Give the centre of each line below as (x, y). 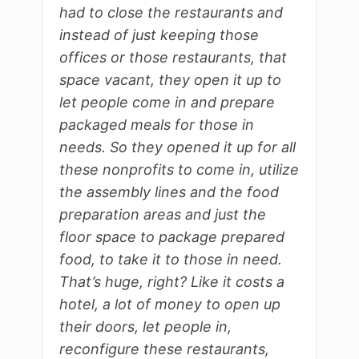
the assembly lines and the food (169, 192)
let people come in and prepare (167, 103)
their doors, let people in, (145, 327)
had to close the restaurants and (171, 13)
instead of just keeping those (159, 35)
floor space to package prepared (172, 237)
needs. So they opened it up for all (177, 147)
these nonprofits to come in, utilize (179, 170)
